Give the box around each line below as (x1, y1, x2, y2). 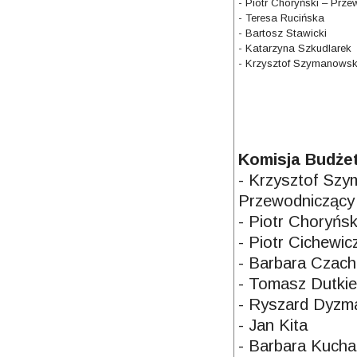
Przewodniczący (238, 190, 355, 210)
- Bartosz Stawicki (238, 26, 328, 39)
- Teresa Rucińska (238, 11, 325, 24)
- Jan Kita (238, 315, 308, 334)
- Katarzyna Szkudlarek (238, 41, 352, 54)
